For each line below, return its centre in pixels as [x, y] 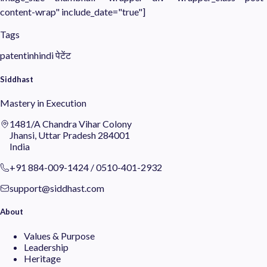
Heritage [42, 258]
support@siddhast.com [57, 188]
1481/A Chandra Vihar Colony [71, 124]
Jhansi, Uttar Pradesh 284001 [70, 135]
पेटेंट [63, 55]
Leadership [46, 247]
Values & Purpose [59, 235]
